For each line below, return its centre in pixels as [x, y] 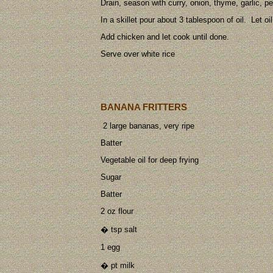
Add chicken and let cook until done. [165, 37]
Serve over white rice [138, 54]
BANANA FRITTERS [144, 107]
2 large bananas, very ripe [147, 126]
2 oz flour [117, 211]
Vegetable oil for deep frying [150, 160]
